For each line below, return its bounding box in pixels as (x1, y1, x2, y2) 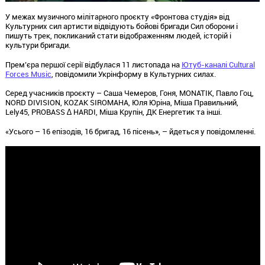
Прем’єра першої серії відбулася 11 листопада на (5, 59, 182, 70)
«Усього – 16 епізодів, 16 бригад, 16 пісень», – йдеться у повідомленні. (5, 126, 256, 137)
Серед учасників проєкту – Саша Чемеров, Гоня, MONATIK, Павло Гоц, (5, 88, 254, 99)
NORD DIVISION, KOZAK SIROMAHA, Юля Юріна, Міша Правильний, (5, 97, 238, 108)
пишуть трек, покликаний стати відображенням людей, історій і (5, 30, 231, 41)
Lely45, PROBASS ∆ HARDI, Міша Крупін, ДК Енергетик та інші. (5, 106, 222, 118)
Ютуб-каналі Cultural (181, 59, 255, 70)
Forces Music (5, 68, 51, 79)
